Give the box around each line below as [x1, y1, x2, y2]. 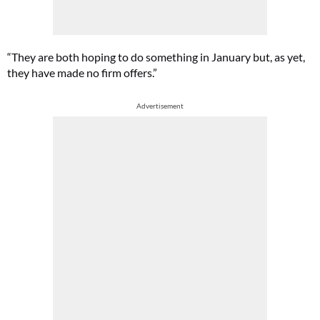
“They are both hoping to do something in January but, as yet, [7, 50, 305, 64]
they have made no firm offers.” [7, 66, 157, 79]
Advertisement [136, 101, 184, 110]
